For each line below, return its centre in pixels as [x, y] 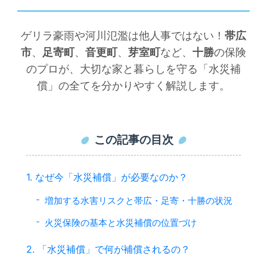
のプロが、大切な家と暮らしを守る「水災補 [133, 69]
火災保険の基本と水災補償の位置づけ [120, 222]
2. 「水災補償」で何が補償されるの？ [108, 249]
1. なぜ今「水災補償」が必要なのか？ [107, 177]
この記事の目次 [133, 139]
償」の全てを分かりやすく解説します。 [133, 85]
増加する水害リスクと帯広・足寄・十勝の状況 [138, 200]
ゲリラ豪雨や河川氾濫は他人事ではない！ [123, 35]
